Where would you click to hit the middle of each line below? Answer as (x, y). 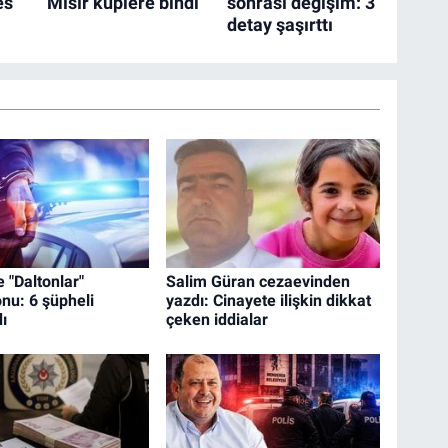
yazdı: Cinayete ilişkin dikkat (269, 300)
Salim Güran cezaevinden (258, 281)
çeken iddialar (217, 319)
